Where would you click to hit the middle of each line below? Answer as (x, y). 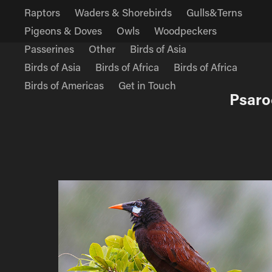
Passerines (49, 49)
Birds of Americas (64, 85)
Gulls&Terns (215, 12)
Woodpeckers (186, 30)
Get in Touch (148, 85)
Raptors (42, 12)
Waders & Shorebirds (124, 12)
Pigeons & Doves (63, 30)
